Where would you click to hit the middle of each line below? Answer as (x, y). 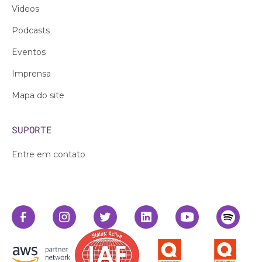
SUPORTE (32, 130)
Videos (25, 9)
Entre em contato (49, 154)
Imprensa (31, 74)
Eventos (29, 52)
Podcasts (31, 30)
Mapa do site (38, 95)
